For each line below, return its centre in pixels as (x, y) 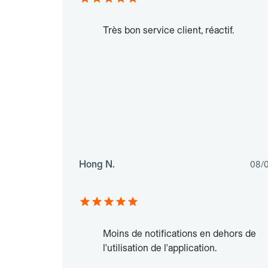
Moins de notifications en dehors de (179, 234)
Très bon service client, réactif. (168, 31)
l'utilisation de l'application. (160, 248)
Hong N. (97, 165)
